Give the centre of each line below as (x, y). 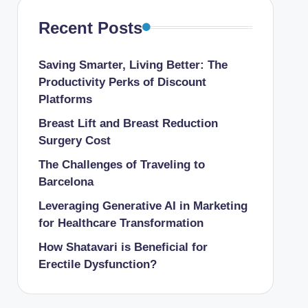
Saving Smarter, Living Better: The (133, 65)
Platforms (65, 99)
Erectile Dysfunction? (97, 264)
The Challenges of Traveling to (121, 164)
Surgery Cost (74, 140)
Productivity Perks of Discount (122, 82)
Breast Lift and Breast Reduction (128, 123)
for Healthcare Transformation (121, 223)
